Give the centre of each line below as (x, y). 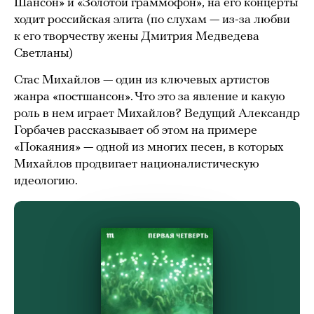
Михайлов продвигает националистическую (137, 165)
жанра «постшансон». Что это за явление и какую (150, 97)
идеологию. (46, 182)
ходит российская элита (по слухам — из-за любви (152, 20)
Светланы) (43, 54)
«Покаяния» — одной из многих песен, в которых (149, 148)
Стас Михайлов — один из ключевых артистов (142, 81)
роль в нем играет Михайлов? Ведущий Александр (157, 114)
